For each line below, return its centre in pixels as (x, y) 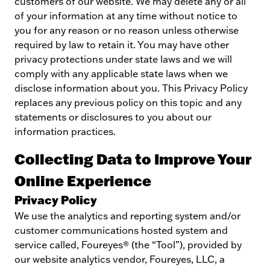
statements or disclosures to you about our (113, 117)
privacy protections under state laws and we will (123, 59)
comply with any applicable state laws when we (121, 74)
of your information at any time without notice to (126, 16)
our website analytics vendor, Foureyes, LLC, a (120, 259)
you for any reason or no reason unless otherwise (127, 30)
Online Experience (83, 181)
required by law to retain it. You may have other (122, 45)
